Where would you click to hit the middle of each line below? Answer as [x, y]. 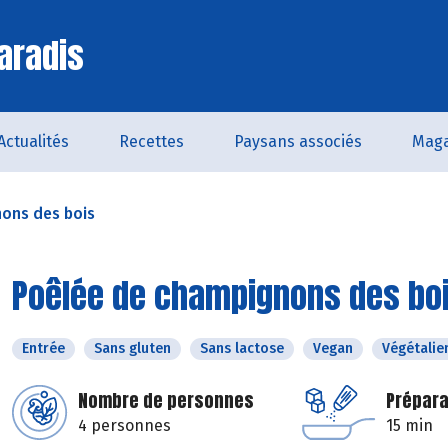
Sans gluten [132, 348]
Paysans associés [298, 141]
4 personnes [124, 425]
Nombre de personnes [166, 400]
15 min [409, 425]
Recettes [151, 141]
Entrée [43, 348]
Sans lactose [242, 348]
